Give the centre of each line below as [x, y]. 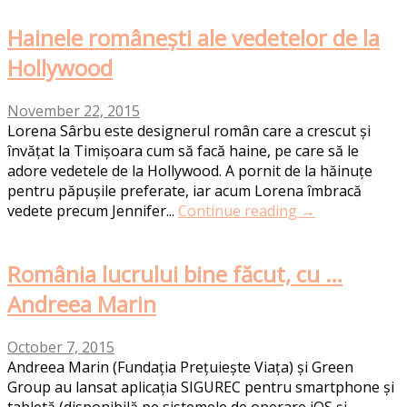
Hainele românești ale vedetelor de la [194, 38]
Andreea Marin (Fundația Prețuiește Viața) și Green [180, 367]
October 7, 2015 [61, 347]
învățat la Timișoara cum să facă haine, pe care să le [183, 150]
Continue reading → [247, 210]
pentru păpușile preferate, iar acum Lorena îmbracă [184, 190]
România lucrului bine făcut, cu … [175, 273]
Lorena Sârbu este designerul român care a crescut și [189, 130]
